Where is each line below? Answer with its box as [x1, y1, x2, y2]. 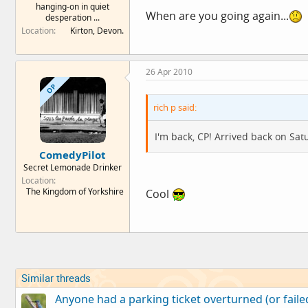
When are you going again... [146, 8, 289, 23]
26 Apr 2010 [146, 65, 192, 78]
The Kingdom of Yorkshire [26, 186, 124, 197]
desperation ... [45, 12, 100, 23]
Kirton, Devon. [70, 25, 124, 36]
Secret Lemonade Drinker [23, 162, 122, 173]
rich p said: [153, 100, 197, 113]
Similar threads [21, 270, 91, 285]
